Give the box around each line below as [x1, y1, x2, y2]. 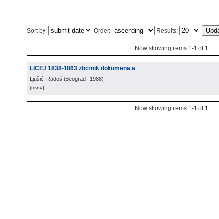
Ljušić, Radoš [30, 76, 62, 82]
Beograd [66, 76, 86, 82]
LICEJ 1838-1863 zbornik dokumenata [30, 65, 135, 72]
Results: [155, 27, 179, 34]
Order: [92, 27, 112, 34]
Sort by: [27, 27, 48, 34]
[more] [30, 85, 44, 90]
